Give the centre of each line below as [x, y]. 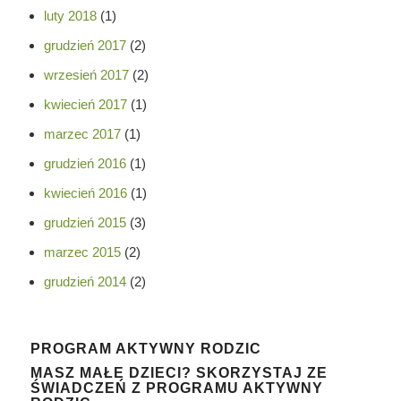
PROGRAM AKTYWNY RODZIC [145, 348]
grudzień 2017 [85, 45]
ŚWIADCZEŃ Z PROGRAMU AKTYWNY [176, 388]
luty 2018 [70, 15]
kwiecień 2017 [85, 104]
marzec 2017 [82, 133]
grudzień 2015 [85, 222]
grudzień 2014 [85, 281]
